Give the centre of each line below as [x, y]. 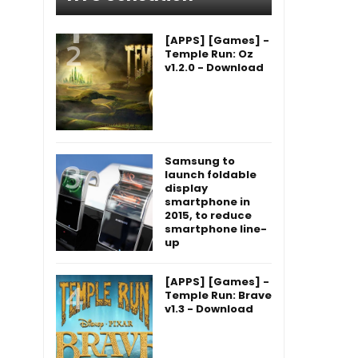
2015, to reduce [208, 215]
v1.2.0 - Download [214, 68]
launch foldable [211, 175]
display [186, 188]
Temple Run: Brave [218, 295]
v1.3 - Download [209, 309]
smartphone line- [216, 229]
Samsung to [200, 161]
